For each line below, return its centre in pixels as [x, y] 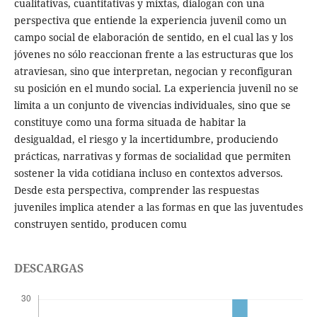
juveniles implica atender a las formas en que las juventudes [158, 207]
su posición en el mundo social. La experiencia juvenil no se [156, 88]
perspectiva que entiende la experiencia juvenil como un [150, 21]
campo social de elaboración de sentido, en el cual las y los [153, 38]
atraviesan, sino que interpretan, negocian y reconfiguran [153, 71]
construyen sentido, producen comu [100, 224]
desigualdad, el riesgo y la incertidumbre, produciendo [146, 139]
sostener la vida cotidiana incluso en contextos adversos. [148, 173]
